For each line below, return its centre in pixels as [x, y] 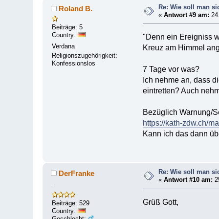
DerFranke [77, 173]
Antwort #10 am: [188, 179]
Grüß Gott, [161, 202]
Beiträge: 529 [71, 203]
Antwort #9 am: [187, 15]
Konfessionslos [74, 64]
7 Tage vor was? [171, 69]
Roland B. [76, 8]
